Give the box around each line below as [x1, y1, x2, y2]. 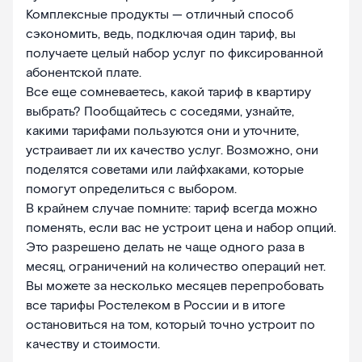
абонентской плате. [26, 65, 141, 82]
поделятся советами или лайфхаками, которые [26, 162, 304, 179]
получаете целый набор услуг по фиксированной [26, 45, 323, 63]
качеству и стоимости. [26, 336, 160, 354]
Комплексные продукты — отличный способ [26, 6, 293, 24]
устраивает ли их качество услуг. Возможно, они [26, 142, 318, 160]
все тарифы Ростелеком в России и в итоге [26, 297, 285, 315]
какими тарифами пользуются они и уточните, [26, 123, 299, 141]
